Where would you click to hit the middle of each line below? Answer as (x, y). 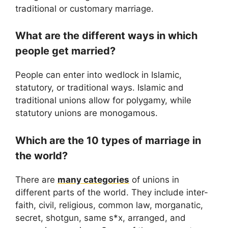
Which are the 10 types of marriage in (108, 140)
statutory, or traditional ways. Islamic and (99, 88)
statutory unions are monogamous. (87, 113)
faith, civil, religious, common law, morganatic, (109, 205)
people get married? (65, 51)
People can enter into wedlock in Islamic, (98, 75)
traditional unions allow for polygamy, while (103, 101)
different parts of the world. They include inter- (112, 192)
